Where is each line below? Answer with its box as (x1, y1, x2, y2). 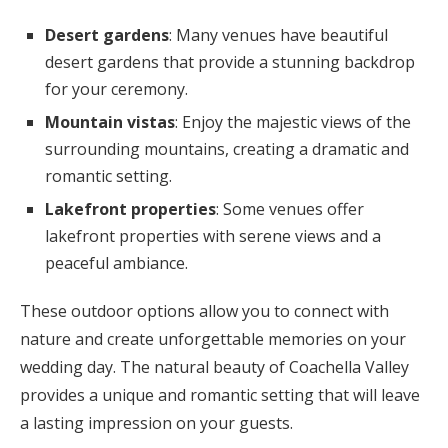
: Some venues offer (216, 198, 364, 221)
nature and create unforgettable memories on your (20, 328, 406, 351)
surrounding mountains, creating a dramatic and (45, 138, 409, 161)
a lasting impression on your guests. (20, 412, 293, 435)
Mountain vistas (45, 111, 175, 134)
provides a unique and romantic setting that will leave (20, 384, 420, 407)
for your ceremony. (45, 78, 188, 101)
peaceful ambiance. (45, 252, 188, 275)
